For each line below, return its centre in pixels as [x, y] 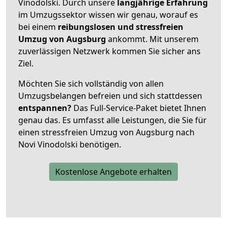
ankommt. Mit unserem [153, 39]
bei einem [37, 27]
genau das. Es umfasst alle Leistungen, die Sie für [112, 120]
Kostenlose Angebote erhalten [113, 172]
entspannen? [45, 108]
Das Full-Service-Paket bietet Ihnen [139, 108]
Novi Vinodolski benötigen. [70, 144]
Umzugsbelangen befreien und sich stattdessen [110, 96]
